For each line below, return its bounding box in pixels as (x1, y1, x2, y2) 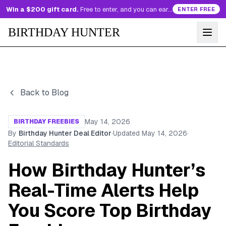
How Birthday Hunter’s (8, 158, 205, 182)
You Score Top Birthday (8, 199, 211, 222)
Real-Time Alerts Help (8, 179, 199, 202)
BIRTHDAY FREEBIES (14, 118, 79, 126)
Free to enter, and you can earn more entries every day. (80, 5, 168, 14)
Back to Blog (20, 87, 69, 98)
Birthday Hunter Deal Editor (19, 129, 111, 138)
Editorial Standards (8, 139, 69, 148)
